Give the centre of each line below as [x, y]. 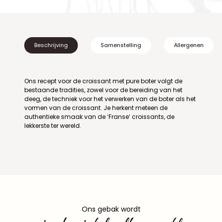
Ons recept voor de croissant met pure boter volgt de [103, 81]
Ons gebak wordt [111, 209]
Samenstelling [121, 45]
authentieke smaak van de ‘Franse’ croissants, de [99, 116]
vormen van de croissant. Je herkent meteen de [96, 108]
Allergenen [189, 45]
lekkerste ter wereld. [53, 125]
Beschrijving [51, 45]
